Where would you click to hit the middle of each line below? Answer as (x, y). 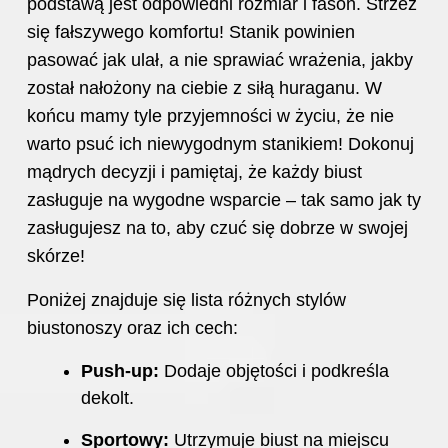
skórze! (56, 256)
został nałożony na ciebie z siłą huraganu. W (204, 88)
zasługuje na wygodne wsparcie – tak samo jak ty (224, 200)
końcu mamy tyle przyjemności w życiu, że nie (210, 116)
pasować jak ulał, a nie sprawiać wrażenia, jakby (220, 60)
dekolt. (107, 398)
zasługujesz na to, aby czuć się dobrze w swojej (217, 228)
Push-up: (120, 371)
